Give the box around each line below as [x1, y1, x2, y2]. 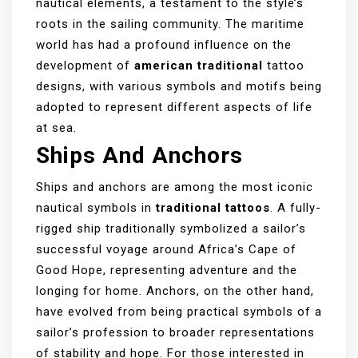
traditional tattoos [156, 201, 270, 216]
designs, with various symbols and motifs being [36, 79, 322, 94]
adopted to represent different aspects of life [36, 100, 312, 115]
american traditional [134, 58, 263, 74]
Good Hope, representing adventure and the [36, 263, 297, 278]
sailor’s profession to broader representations [36, 325, 315, 340]
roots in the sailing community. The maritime [36, 17, 304, 32]
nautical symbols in [36, 201, 156, 216]
